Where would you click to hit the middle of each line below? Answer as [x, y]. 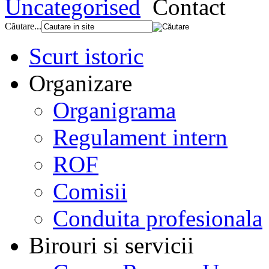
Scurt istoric [86, 56]
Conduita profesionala [158, 218]
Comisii [90, 191]
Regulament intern [140, 137]
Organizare [80, 83]
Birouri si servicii [111, 245]
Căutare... [23, 26]
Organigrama [114, 110]
